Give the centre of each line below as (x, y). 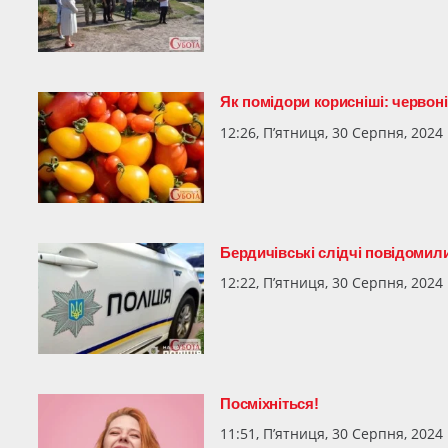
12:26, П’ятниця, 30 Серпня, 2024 (332, 132)
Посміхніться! (269, 403)
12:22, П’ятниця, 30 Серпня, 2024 (332, 283)
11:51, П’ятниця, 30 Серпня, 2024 (332, 434)
